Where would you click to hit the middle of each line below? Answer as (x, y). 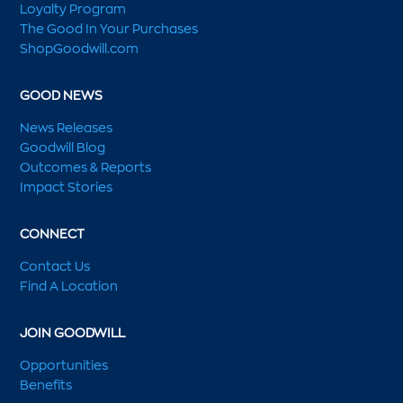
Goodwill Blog (63, 148)
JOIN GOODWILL (73, 333)
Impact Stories (67, 187)
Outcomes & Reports (86, 167)
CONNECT (53, 234)
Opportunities (64, 365)
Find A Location (69, 286)
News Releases (67, 128)
